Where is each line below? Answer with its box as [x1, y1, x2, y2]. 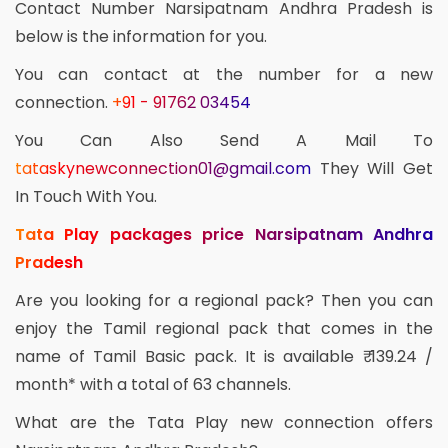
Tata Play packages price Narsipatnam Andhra [15, 222, 433, 246]
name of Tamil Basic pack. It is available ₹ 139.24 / [15, 344, 433, 368]
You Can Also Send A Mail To [15, 128, 433, 152]
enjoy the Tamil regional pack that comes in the [15, 316, 433, 340]
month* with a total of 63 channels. [15, 372, 291, 396]
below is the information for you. [15, 24, 267, 48]
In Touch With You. [15, 184, 157, 208]
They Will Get [319, 156, 434, 180]
